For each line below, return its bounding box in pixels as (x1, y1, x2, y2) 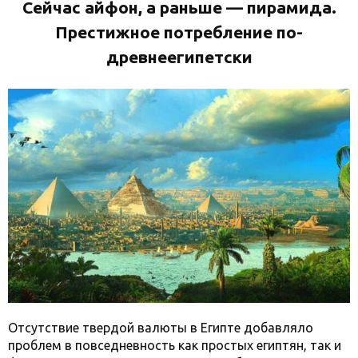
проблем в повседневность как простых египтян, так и (8, 337, 341, 352)
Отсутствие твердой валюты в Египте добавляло (8, 320, 313, 335)
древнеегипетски (105, 47, 253, 67)
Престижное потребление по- (55, 22, 303, 42)
